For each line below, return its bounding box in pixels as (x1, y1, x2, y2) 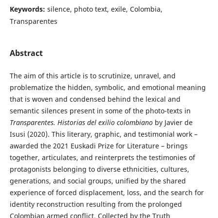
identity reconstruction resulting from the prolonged (9, 200, 182, 209)
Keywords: (9, 4, 47, 14)
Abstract (9, 48, 43, 59)
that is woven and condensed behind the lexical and (9, 94, 181, 104)
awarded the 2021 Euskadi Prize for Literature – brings (9, 141, 188, 151)
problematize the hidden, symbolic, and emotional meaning (9, 83, 206, 92)
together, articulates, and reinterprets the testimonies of (9, 153, 195, 163)
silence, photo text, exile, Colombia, (47, 4, 163, 14)
